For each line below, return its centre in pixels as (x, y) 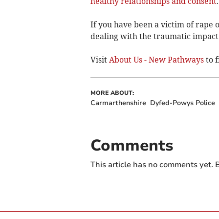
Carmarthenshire (118, 103)
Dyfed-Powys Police (182, 103)
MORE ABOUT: (112, 93)
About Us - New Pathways (156, 59)
